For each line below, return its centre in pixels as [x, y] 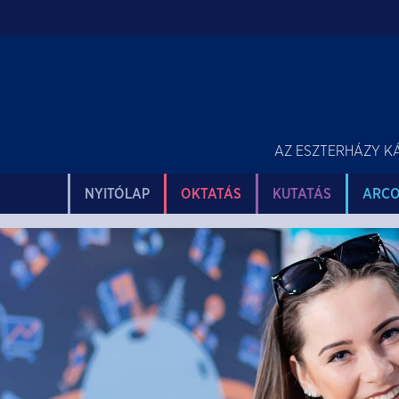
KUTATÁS [302, 194]
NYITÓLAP [117, 194]
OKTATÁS [211, 194]
